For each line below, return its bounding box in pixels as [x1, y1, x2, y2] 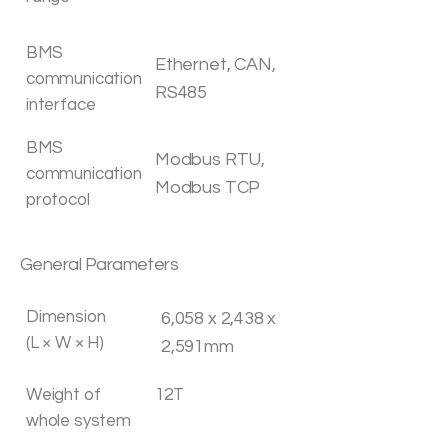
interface [26, 96, 96, 114]
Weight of [26, 386, 101, 404]
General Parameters [20, 255, 179, 274]
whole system [26, 412, 131, 430]
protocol [26, 191, 90, 209]
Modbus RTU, [155, 150, 266, 169]
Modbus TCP [155, 178, 261, 197]
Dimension [26, 308, 106, 326]
